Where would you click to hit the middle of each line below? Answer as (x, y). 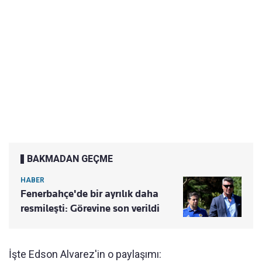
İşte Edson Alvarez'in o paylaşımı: (85, 254)
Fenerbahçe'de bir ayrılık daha (89, 193)
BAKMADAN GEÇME (70, 158)
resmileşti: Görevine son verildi (90, 208)
